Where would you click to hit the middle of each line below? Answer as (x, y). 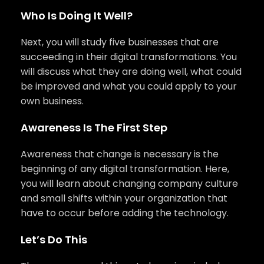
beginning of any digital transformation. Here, (125, 169)
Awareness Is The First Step (94, 128)
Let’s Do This (54, 240)
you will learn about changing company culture (129, 184)
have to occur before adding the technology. (125, 213)
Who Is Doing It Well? (77, 16)
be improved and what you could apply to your (129, 87)
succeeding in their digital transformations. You (129, 57)
